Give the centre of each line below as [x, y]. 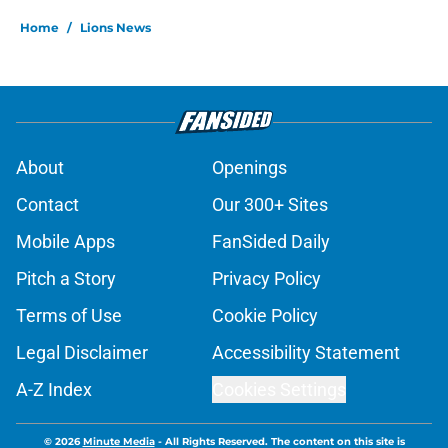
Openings [249, 168]
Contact [47, 205]
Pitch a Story [66, 279]
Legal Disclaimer [82, 353]
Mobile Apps [65, 242]
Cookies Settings [279, 390]
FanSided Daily [271, 242]
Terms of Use [69, 316]
